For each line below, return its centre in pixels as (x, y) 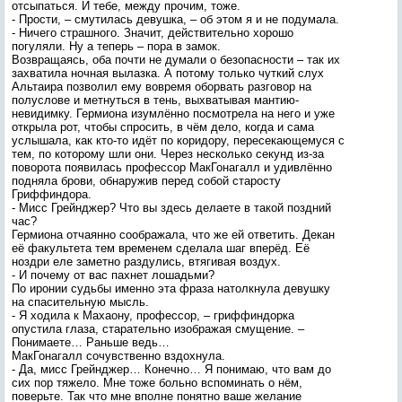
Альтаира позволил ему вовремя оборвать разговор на (162, 87)
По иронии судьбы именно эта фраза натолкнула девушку (171, 288)
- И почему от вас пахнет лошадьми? (113, 275)
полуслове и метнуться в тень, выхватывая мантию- (155, 100)
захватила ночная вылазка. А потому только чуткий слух (168, 73)
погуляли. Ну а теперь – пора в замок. (116, 46)
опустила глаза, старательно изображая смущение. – (158, 329)
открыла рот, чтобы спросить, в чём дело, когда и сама (163, 127)
